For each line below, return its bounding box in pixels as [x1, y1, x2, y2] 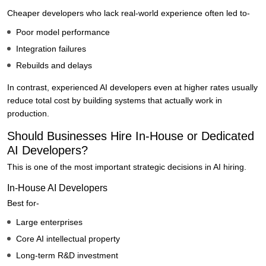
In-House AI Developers [7, 183, 107, 194]
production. [7, 109, 49, 119]
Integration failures [16, 44, 86, 54]
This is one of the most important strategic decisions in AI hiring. [7, 162, 246, 172]
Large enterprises [16, 217, 83, 227]
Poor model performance [16, 27, 110, 37]
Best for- [7, 198, 39, 208]
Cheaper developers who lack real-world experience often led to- [7, 8, 250, 18]
